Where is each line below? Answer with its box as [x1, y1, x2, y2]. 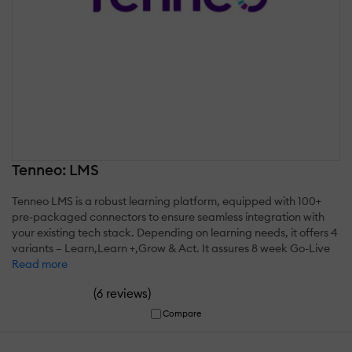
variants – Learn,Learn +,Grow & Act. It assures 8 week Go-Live [12, 241, 330, 256]
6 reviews [97, 286, 148, 302]
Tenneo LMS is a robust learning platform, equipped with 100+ [12, 194, 321, 209]
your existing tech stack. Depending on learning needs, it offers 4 [12, 225, 338, 240]
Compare [163, 308, 202, 320]
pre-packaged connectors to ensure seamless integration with [12, 210, 324, 225]
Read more [12, 257, 68, 272]
